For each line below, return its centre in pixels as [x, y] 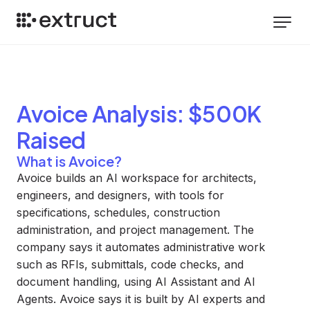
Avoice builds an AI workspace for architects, [137, 178]
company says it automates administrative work [141, 247]
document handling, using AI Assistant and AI [136, 282]
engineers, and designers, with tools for [120, 195]
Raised [52, 140]
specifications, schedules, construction [118, 212]
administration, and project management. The [135, 230]
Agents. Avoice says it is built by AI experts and [141, 299]
